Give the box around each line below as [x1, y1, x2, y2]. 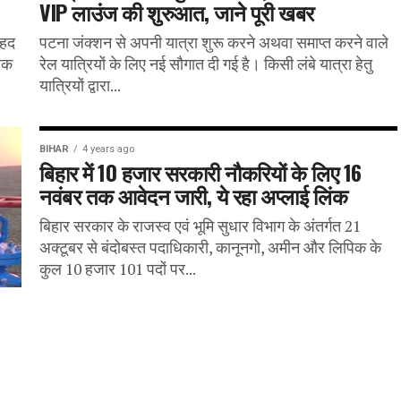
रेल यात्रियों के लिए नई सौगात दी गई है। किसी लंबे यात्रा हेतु [39, 54, 372, 74]
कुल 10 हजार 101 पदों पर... [39, 259, 196, 279]
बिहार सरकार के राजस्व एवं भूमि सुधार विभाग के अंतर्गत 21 [39, 216, 361, 236]
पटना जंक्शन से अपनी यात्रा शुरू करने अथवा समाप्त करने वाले [39, 32, 388, 53]
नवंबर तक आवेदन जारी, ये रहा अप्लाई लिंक [39, 179, 348, 211]
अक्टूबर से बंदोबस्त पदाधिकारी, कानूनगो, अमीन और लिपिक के [39, 237, 381, 258]
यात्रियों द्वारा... [39, 75, 121, 96]
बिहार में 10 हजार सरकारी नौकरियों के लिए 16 [39, 156, 362, 188]
